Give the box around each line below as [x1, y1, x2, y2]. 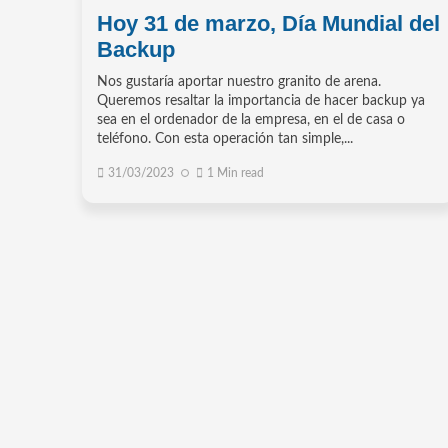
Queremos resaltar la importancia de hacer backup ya [97, 93, 425, 108]
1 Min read [207, 166, 264, 179]
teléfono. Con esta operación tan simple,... [97, 131, 353, 146]
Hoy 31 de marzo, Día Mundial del [97, 10, 440, 36]
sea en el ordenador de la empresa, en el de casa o [97, 112, 405, 127]
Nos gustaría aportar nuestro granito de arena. [97, 74, 381, 89]
